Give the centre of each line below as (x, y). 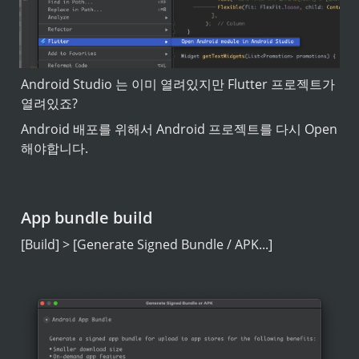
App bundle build (87, 217)
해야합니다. (54, 149)
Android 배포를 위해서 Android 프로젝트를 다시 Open (179, 129)
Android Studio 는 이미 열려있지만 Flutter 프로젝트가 (178, 85)
